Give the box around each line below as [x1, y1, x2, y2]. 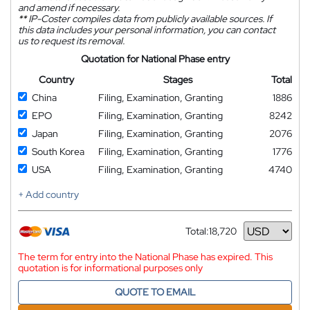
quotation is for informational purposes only [18, 262, 203, 274]
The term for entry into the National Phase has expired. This [18, 250, 273, 263]
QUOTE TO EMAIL [115, 286, 195, 298]
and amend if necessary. [18, 1, 120, 14]
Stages [163, 73, 192, 86]
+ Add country [18, 188, 79, 201]
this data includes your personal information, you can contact [18, 24, 275, 36]
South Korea [32, 145, 84, 158]
